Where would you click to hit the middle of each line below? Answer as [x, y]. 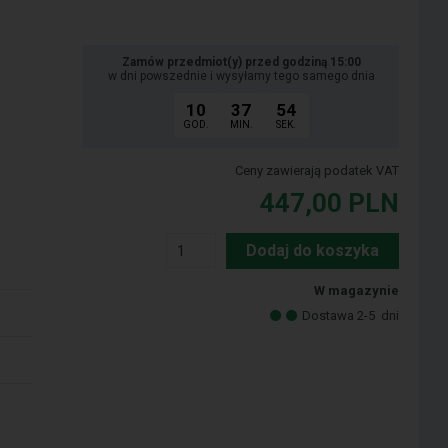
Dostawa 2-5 [340, 316]
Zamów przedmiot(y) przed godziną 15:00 [241, 62]
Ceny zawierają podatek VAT [317, 171]
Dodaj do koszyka [313, 251]
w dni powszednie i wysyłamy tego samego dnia [241, 76]
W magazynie [357, 291]
